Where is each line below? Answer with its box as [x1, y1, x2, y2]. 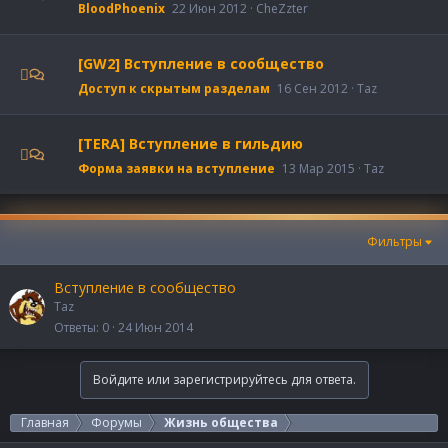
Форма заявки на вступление [78, 160, 275, 178]
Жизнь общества [164, 414, 278, 432]
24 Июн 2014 [118, 318, 193, 336]
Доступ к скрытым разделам [78, 80, 270, 98]
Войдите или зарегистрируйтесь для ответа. [92, 371, 356, 389]
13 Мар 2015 [282, 160, 355, 178]
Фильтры [366, 233, 422, 251]
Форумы [91, 414, 142, 432]
